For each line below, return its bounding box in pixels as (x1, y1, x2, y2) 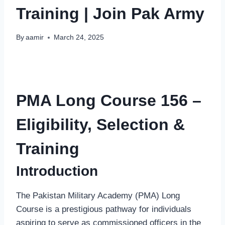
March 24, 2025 (54, 34, 104, 42)
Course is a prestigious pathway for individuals (16, 204, 191, 214)
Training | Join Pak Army (16, 4, 204, 23)
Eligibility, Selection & (16, 116, 185, 134)
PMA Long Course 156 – (16, 91, 201, 110)
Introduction (16, 163, 98, 179)
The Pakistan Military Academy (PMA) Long (16, 191, 180, 201)
